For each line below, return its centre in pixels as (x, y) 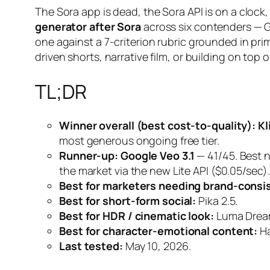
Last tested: (91, 246)
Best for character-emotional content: (159, 231)
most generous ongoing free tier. (139, 141)
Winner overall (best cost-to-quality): (158, 126)
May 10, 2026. (157, 246)
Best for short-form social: (128, 201)
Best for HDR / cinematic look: (137, 216)
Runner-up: (89, 156)
